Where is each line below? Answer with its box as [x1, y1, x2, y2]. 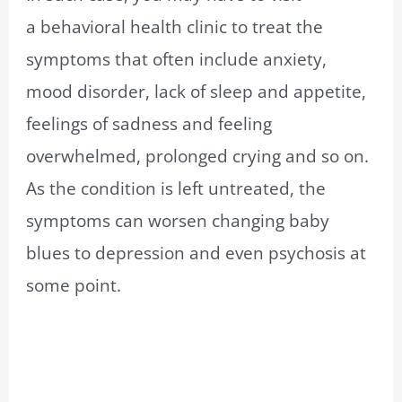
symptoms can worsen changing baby [26, 208, 330, 232]
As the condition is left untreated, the [26, 176, 327, 200]
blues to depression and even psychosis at [26, 240, 367, 265]
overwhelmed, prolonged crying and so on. [26, 144, 370, 168]
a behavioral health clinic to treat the [26, 14, 324, 39]
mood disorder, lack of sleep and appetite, [26, 79, 367, 103]
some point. [26, 273, 122, 297]
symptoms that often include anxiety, [26, 47, 328, 71]
